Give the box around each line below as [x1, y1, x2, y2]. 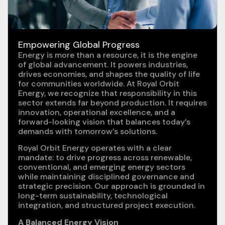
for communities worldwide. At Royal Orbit [18, 78, 179, 89]
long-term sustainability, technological [18, 190, 168, 201]
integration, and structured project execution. [18, 200, 195, 211]
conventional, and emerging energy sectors [18, 162, 185, 173]
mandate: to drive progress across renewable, [18, 152, 192, 163]
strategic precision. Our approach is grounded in [18, 181, 205, 192]
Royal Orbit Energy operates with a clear [18, 143, 172, 154]
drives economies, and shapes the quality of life [18, 68, 200, 79]
